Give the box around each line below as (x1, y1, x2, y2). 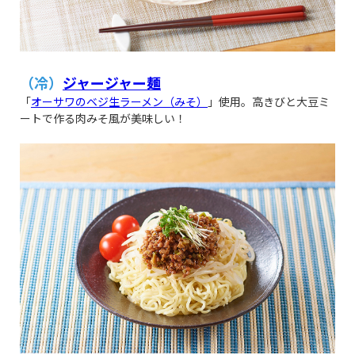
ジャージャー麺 (63, 72, 161, 94)
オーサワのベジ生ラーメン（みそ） (31, 94, 208, 110)
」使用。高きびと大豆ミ (208, 94, 330, 110)
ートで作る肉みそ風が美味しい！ (20, 110, 186, 127)
